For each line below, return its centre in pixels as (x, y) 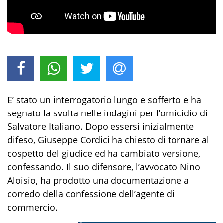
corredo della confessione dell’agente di (91, 194)
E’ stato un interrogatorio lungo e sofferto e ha (104, 100)
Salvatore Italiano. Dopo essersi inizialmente (101, 127)
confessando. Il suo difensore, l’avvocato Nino (104, 167)
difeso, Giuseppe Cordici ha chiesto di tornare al (108, 140)
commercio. (33, 207)
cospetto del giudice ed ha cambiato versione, (104, 154)
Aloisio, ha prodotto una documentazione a (98, 180)
